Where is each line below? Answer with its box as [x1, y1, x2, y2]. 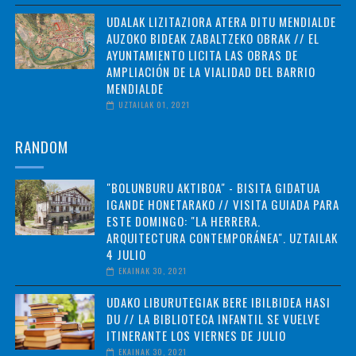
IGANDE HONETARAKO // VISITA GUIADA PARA [106, 195, 339, 213]
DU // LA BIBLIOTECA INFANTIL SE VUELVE [106, 309, 320, 327]
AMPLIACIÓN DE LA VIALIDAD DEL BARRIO [106, 62, 315, 80]
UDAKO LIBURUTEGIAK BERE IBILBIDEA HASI [106, 292, 331, 311]
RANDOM [14, 134, 68, 157]
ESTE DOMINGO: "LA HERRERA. [106, 211, 261, 230]
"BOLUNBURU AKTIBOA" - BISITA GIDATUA [106, 178, 320, 196]
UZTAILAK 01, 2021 [118, 98, 190, 110]
